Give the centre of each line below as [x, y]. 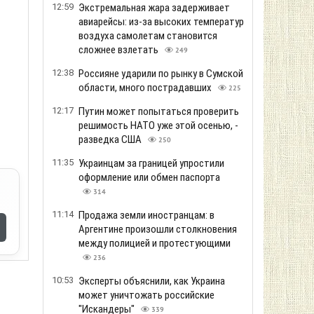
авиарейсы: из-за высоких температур [161, 22]
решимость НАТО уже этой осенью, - [158, 125]
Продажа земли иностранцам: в [146, 215]
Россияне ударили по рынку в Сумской [161, 74]
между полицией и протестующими [155, 243]
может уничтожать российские [146, 295]
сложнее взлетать [120, 50]
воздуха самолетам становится [148, 36]
